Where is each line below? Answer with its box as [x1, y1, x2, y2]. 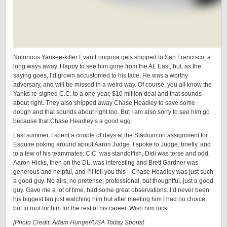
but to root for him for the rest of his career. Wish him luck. [13, 205, 169, 212]
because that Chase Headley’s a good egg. [13, 118, 132, 125]
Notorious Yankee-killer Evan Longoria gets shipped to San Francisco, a [13, 54, 211, 61]
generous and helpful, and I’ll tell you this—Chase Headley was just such [13, 168, 213, 175]
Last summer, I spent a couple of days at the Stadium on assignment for [13, 132, 208, 139]
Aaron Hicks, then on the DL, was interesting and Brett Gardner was [13, 159, 198, 166]
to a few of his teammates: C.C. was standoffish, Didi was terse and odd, [13, 150, 210, 157]
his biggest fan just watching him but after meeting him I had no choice [13, 196, 205, 203]
